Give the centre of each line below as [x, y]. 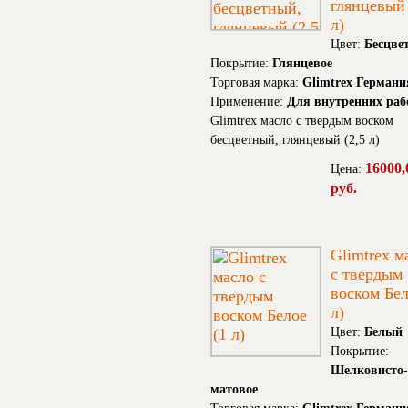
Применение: [249, 102]
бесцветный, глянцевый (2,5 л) [295, 140]
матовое [234, 390]
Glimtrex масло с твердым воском [302, 121]
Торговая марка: [256, 83]
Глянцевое [302, 64]
